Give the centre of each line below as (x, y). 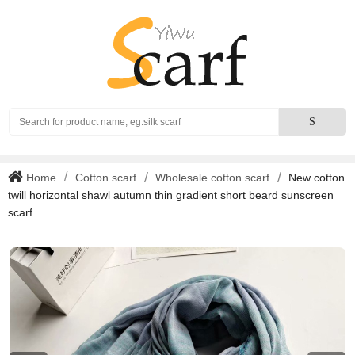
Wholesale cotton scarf (212, 177)
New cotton (317, 177)
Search (296, 115)
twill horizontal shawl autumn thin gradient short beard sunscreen (171, 195)
